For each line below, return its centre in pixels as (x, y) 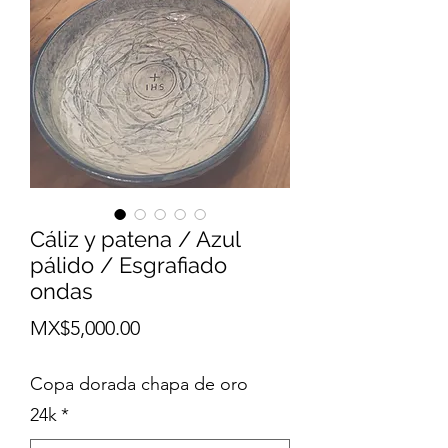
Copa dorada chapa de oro (139, 384)
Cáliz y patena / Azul (135, 239)
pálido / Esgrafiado (128, 265)
